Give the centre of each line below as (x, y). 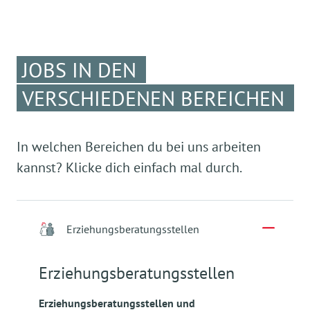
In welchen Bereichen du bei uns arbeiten (139, 147)
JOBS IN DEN (79, 70)
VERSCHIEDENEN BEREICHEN (153, 98)
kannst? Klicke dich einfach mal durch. (129, 168)
